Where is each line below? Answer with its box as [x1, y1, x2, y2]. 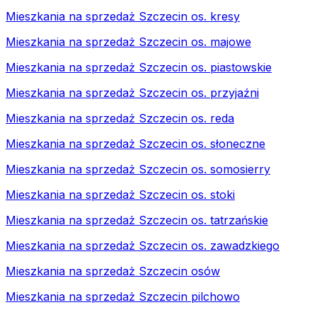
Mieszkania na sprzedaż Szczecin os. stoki [6, 187, 235, 202]
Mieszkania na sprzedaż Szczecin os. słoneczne [6, 136, 265, 151]
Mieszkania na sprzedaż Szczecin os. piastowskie [6, 59, 272, 74]
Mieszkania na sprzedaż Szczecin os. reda [6, 110, 234, 125]
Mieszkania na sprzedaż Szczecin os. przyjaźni [6, 85, 259, 100]
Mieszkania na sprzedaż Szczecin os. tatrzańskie [6, 212, 268, 227]
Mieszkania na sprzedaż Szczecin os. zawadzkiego [6, 238, 279, 253]
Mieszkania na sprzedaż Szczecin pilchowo [6, 289, 240, 304]
